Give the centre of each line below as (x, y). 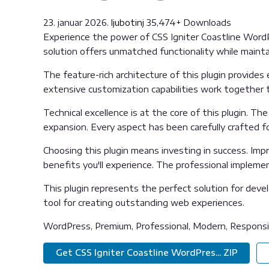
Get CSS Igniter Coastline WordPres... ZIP (147, 253)
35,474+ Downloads (189, 23)
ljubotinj (129, 23)
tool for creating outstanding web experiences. (144, 203)
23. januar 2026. (77, 23)
